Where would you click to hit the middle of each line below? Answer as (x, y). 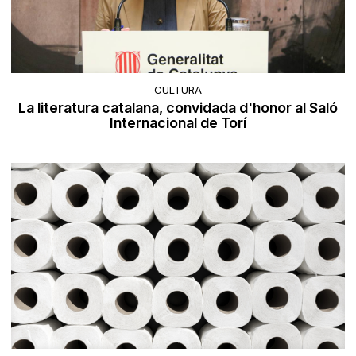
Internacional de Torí (178, 122)
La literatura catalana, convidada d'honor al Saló (178, 107)
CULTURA (178, 89)
